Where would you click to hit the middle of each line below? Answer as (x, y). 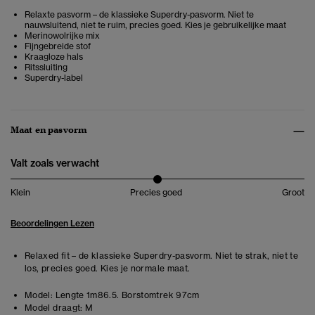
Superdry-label (54, 78)
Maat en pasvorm (49, 130)
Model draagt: (54, 308)
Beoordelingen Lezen (52, 224)
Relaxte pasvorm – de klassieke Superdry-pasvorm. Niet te (139, 15)
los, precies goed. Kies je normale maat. (108, 269)
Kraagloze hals (54, 57)
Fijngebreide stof (58, 46)
